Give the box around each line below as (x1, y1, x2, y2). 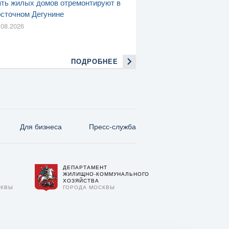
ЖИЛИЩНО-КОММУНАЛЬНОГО (62, 170, 149, 177)
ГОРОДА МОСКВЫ (62, 183, 115, 191)
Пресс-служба (88, 121, 136, 131)
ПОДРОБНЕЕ (71, 56, 118, 66)
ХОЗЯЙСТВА (62, 176, 99, 184)
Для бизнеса (20, 121, 62, 131)
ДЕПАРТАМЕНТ (62, 163, 107, 171)
